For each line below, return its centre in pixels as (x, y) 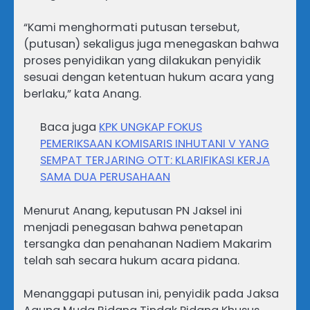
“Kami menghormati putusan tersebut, (131, 28)
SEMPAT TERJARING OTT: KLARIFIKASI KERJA (155, 161)
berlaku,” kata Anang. (82, 94)
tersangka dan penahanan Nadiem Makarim (148, 244)
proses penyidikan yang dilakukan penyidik (142, 61)
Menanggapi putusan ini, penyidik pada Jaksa (151, 293)
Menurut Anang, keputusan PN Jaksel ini (133, 210)
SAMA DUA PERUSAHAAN (105, 177)
